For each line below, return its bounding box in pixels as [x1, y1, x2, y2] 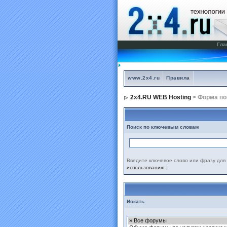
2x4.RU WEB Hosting [130, 94, 191, 101]
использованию [127, 165, 165, 170]
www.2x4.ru [128, 75, 160, 81]
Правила [166, 75, 190, 81]
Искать [127, 199, 144, 204]
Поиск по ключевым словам [127, 124, 199, 130]
